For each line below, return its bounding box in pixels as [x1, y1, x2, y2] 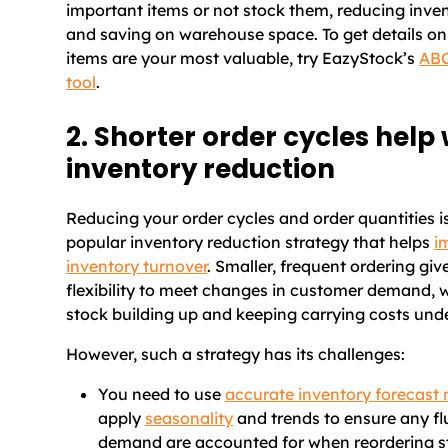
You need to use [98, 383, 225, 404]
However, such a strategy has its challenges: [66, 343, 405, 364]
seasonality [145, 407, 233, 428]
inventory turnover [66, 255, 207, 276]
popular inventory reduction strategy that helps [66, 231, 434, 252]
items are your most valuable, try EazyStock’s [66, 47, 419, 68]
